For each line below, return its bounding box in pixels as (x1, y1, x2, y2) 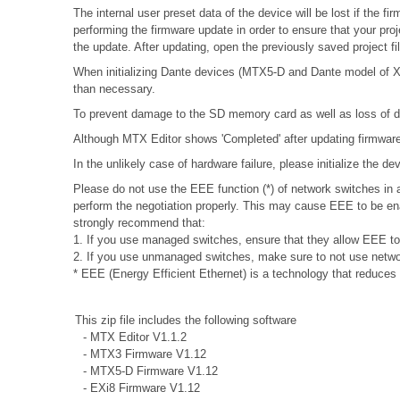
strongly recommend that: (73, 215, 205, 229)
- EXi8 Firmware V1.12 (64, 380, 200, 395)
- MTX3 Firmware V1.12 (64, 346, 206, 361)
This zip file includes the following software (64, 312, 296, 327)
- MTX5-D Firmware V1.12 (64, 363, 218, 378)
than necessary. (73, 81, 155, 96)
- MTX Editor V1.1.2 (64, 329, 187, 344)
